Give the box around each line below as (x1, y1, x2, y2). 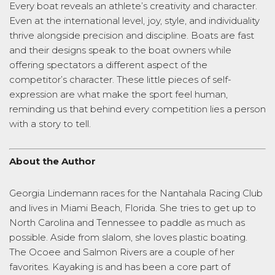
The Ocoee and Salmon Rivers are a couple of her (9, 246, 234, 258)
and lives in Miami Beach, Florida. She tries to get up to (9, 202, 256, 214)
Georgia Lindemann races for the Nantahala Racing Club (9, 187, 263, 199)
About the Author (9, 155, 96, 168)
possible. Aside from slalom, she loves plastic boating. (9, 231, 247, 244)
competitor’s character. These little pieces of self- (9, 73, 231, 85)
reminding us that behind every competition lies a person (9, 103, 266, 115)
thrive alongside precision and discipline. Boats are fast (9, 29, 254, 41)
